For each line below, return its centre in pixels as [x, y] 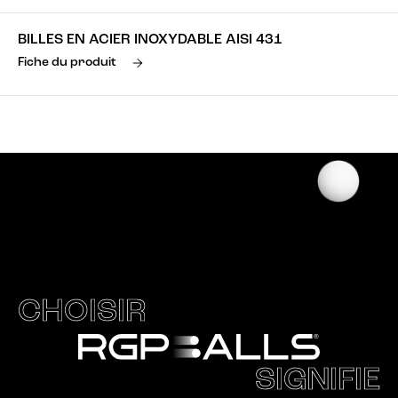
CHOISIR [82, 313]
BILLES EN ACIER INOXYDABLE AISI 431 [150, 40]
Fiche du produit [67, 63]
